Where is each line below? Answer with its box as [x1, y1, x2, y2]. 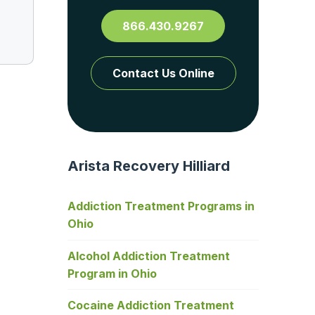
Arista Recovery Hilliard [67, 157, 230, 174]
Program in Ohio [67, 266, 157, 281]
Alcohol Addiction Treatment [67, 248, 230, 263]
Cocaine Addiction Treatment [67, 297, 234, 312]
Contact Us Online [112, 65, 214, 80]
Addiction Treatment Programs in [67, 199, 255, 214]
